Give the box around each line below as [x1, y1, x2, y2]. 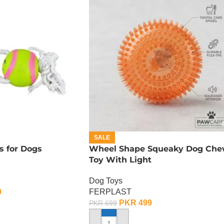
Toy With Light [89, 155, 151, 164]
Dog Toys [89, 176, 122, 185]
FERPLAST [89, 187, 131, 196]
